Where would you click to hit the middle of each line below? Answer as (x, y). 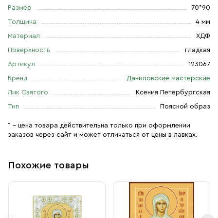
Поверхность (29, 50)
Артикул (21, 64)
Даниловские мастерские (168, 78)
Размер (20, 8)
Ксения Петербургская (173, 92)
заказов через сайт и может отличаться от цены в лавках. (103, 135)
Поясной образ (185, 107)
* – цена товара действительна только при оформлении (99, 126)
